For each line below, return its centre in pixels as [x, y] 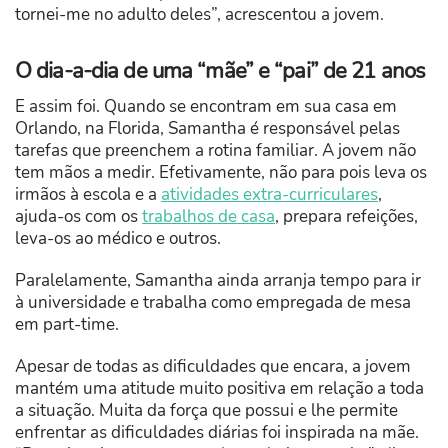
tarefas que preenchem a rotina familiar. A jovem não [215, 151]
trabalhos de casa [208, 217]
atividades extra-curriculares [269, 195]
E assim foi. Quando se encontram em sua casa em [206, 107]
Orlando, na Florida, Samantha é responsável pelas [207, 129]
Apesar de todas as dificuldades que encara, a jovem [213, 367]
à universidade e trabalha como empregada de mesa [213, 303]
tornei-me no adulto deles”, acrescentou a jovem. [199, 15]
